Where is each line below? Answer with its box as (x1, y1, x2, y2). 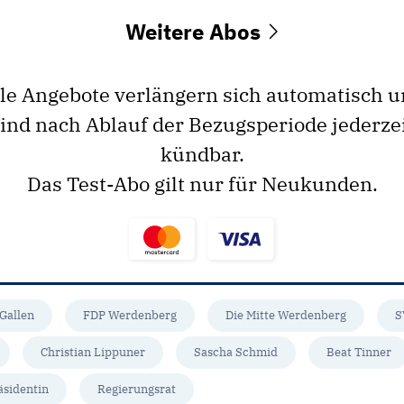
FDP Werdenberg (83, 307, 177, 323)
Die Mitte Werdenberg (225, 307, 346, 323)
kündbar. (160, 140, 244, 167)
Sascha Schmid (194, 344, 278, 360)
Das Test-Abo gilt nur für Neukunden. (26, 170, 378, 197)
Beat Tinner (326, 344, 391, 360)
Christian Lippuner (41, 344, 145, 360)
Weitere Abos (124, 16, 266, 46)
